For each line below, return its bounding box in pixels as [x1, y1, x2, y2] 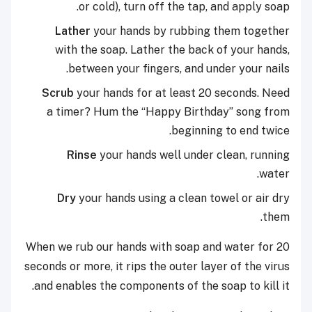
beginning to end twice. [171, 124, 290, 138]
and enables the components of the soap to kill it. [34, 279, 290, 293]
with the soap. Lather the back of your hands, [55, 43, 290, 57]
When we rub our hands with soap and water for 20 [26, 240, 290, 254]
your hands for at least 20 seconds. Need [74, 86, 290, 100]
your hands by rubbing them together [91, 24, 290, 38]
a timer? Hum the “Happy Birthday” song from [47, 105, 290, 119]
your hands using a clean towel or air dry [76, 192, 290, 205]
